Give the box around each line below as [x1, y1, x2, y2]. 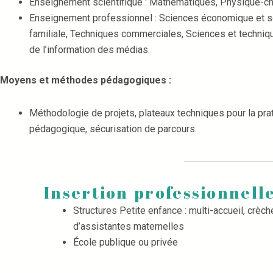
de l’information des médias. [29, 44, 152, 55]
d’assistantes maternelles [73, 221, 186, 232]
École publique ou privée [73, 236, 178, 248]
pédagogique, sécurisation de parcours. [29, 123, 197, 135]
